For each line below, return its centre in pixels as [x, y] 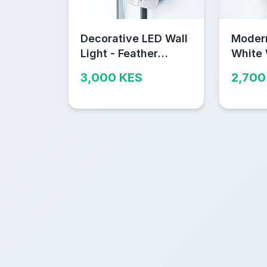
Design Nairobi [119, 68]
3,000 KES [111, 77]
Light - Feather [119, 53]
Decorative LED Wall [134, 38]
